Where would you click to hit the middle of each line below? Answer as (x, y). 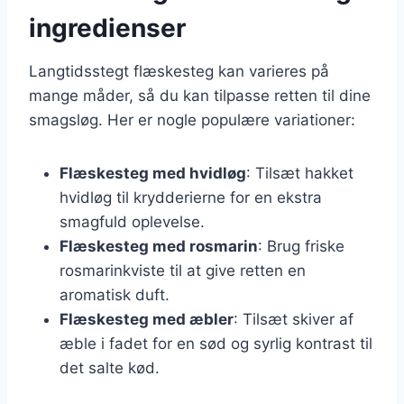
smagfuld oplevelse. (132, 221)
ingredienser (107, 28)
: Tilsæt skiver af (294, 319)
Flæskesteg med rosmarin (159, 246)
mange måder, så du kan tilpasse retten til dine (200, 95)
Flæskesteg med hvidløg (153, 173)
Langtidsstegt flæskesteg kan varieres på (179, 71)
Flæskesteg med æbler (147, 319)
